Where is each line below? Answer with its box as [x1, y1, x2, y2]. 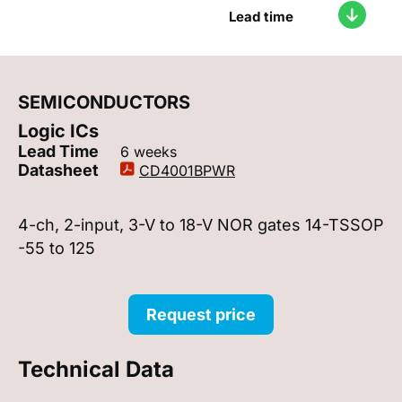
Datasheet [18, 160, 102, 179]
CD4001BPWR [139, 161, 235, 179]
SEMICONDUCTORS [18, 91, 190, 113]
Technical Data [18, 355, 174, 382]
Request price [146, 304, 256, 324]
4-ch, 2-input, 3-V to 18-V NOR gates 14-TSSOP [18, 214, 384, 234]
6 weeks [120, 142, 177, 161]
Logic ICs [18, 119, 99, 142]
